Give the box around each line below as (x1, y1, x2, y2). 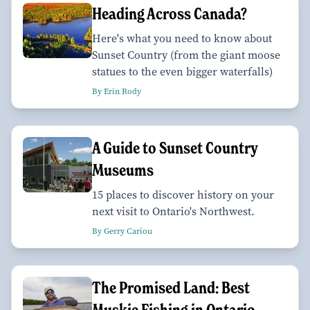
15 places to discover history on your (92, 187, 274, 202)
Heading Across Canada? (92, 3, 247, 24)
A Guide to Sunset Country (92, 137, 258, 158)
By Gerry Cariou (92, 225, 152, 237)
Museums (92, 159, 154, 180)
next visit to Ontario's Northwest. (92, 203, 255, 219)
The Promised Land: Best (92, 277, 250, 298)
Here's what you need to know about (92, 30, 272, 46)
